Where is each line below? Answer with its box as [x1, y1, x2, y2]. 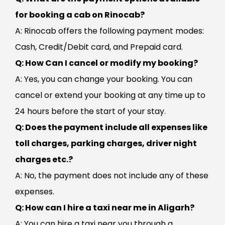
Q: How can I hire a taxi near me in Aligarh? [15, 202, 194, 214]
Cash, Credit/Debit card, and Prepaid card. [15, 41, 183, 53]
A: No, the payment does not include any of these [15, 170, 208, 182]
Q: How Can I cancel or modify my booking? [15, 57, 198, 69]
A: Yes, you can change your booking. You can [15, 73, 192, 85]
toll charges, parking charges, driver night [15, 138, 197, 150]
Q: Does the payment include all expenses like [15, 122, 207, 134]
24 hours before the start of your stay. [15, 105, 166, 118]
